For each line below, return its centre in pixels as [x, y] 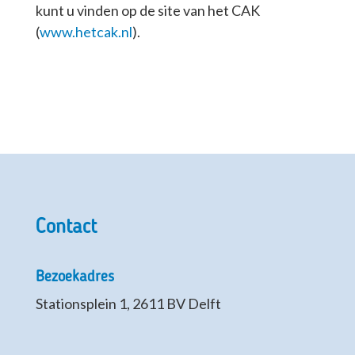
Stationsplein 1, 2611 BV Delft [128, 304]
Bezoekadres [74, 278]
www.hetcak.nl [86, 32]
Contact [66, 228]
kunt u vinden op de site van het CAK [147, 11]
